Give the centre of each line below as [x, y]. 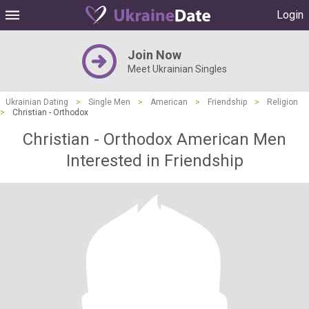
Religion [282, 102]
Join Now [154, 55]
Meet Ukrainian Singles [177, 69]
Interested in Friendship [154, 161]
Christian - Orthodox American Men [154, 139]
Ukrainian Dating [37, 102]
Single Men [109, 102]
